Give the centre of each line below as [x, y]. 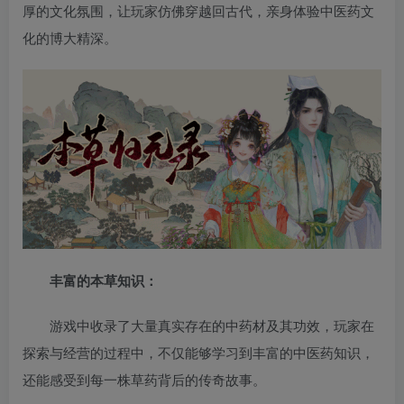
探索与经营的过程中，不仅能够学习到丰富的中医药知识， [198, 353]
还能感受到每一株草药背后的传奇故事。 [144, 380]
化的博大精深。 [70, 38]
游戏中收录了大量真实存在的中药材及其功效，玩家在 [212, 326]
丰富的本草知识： [104, 281]
